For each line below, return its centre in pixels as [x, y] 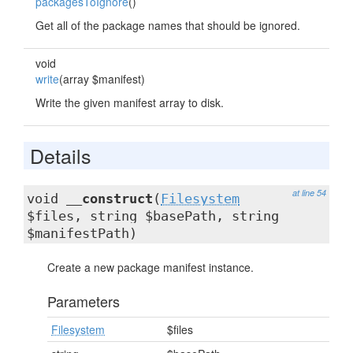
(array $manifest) [102, 79]
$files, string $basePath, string [153, 216]
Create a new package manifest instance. [150, 267]
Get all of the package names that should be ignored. [168, 25]
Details [61, 155]
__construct [110, 199]
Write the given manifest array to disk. [130, 102]
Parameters [84, 301]
